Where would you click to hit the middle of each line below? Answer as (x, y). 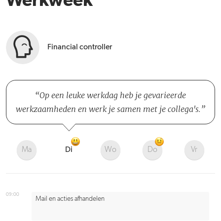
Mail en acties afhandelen (70, 199)
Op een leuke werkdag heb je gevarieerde (113, 95)
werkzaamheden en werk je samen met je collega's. (108, 109)
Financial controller (80, 47)
